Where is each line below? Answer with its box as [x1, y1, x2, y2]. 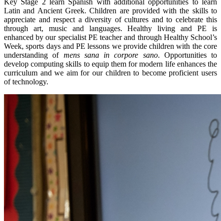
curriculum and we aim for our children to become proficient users [4, 68, 217, 77]
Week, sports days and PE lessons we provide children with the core [4, 41, 217, 50]
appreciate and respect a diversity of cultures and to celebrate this [4, 15, 217, 24]
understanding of [4, 50, 64, 59]
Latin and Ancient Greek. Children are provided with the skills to [4, 6, 217, 15]
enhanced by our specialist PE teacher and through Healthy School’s [4, 33, 217, 41]
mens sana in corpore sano [63, 50, 158, 59]
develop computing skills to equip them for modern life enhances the [4, 59, 217, 68]
